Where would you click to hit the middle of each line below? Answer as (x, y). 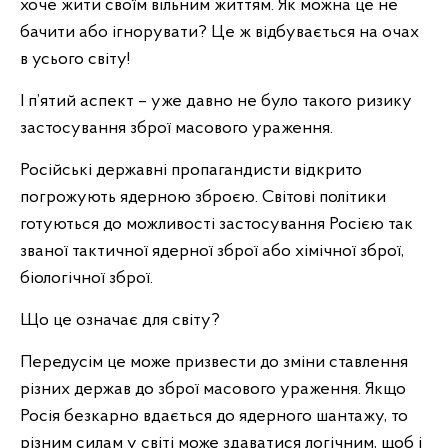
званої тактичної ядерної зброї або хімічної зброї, (212, 251)
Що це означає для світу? (120, 320)
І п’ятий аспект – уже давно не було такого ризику (216, 101)
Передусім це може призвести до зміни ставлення (214, 362)
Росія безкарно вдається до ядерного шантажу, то (214, 416)
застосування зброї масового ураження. (176, 128)
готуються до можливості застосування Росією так (216, 224)
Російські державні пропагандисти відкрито (191, 170)
